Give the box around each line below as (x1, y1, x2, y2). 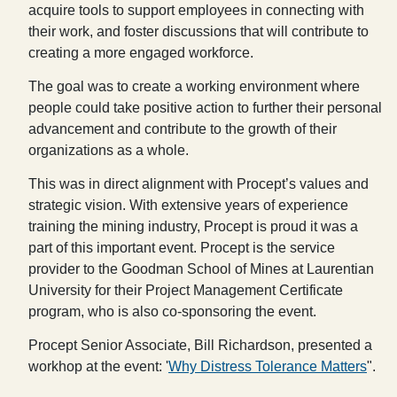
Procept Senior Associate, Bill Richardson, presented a (28, 338, 372, 353)
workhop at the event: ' (28, 359, 168, 374)
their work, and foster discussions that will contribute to (28, 24, 369, 39)
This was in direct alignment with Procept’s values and (28, 176, 369, 191)
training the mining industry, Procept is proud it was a (28, 219, 358, 234)
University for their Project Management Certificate (28, 283, 343, 298)
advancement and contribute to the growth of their (28, 121, 337, 136)
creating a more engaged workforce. (28, 45, 253, 60)
